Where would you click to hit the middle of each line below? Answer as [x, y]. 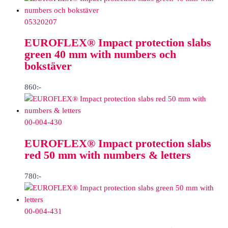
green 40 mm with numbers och [100, 55]
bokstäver [48, 66]
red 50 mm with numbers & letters [108, 155]
